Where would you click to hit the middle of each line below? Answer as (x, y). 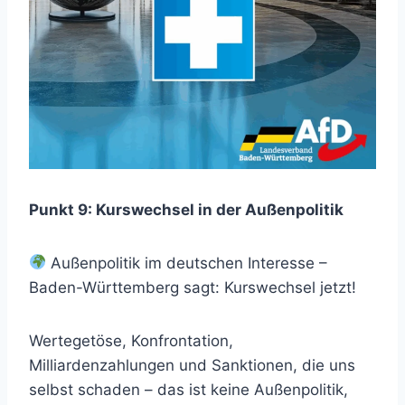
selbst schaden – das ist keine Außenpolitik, (188, 389)
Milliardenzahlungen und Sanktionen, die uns (192, 365)
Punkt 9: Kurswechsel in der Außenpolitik (186, 209)
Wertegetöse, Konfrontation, (131, 340)
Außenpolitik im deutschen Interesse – (187, 263)
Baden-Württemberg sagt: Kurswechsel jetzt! (193, 287)
